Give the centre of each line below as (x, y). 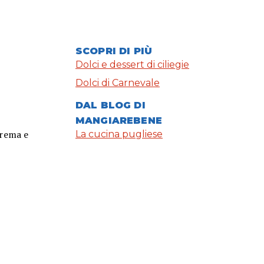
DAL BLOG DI (110, 105)
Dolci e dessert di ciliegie (132, 65)
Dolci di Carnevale (118, 83)
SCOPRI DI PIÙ (114, 51)
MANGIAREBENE (119, 121)
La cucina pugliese (119, 134)
